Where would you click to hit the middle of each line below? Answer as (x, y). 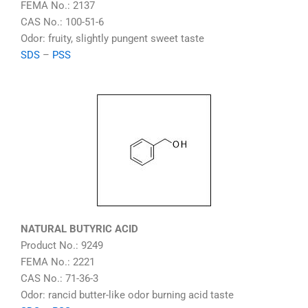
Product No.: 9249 (62, 245)
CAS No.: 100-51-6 (62, 22)
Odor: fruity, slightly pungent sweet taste (112, 39)
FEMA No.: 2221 (58, 262)
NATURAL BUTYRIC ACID (79, 229)
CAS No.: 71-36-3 (59, 278)
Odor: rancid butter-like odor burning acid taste (127, 295)
